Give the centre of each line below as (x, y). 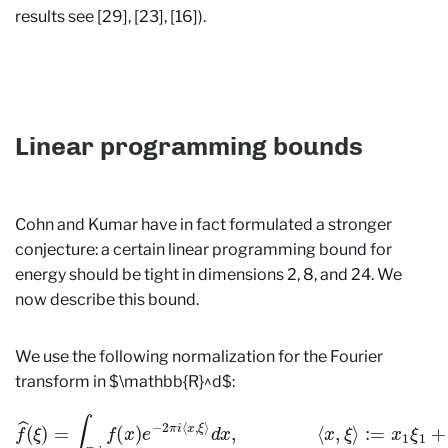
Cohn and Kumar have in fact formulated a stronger (203, 225)
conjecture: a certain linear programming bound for (203, 250)
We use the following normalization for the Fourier (199, 357)
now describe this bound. (107, 300)
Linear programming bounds (189, 146)
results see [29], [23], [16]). (110, 16)
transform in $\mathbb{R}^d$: (125, 382)
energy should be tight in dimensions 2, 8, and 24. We (208, 275)
